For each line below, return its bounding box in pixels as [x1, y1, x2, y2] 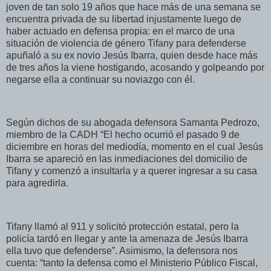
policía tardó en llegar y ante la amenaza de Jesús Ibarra [6, 233, 248, 244]
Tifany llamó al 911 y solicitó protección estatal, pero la [6, 221, 239, 232]
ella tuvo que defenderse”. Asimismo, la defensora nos [6, 246, 238, 256]
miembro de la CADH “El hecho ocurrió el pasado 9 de [6, 129, 240, 140]
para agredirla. [6, 178, 68, 189]
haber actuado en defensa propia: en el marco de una [6, 25, 235, 36]
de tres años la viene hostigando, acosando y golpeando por [6, 62, 264, 73]
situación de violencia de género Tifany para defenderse [6, 38, 246, 48]
